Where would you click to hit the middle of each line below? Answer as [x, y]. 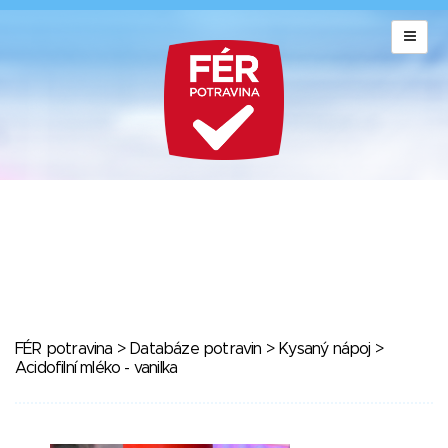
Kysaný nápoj [324, 349]
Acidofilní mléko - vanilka [96, 368]
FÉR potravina [64, 349]
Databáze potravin [195, 349]
